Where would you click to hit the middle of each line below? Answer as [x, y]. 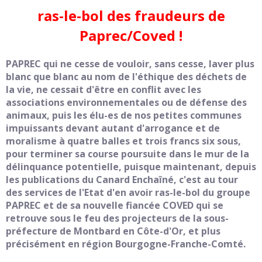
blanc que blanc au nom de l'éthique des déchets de [126, 77]
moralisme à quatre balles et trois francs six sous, [123, 141]
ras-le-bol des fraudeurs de [131, 15]
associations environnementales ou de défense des [126, 102]
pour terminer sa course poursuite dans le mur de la [127, 154]
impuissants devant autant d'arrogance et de [113, 128]
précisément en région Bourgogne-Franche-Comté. [126, 244]
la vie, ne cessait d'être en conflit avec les [104, 89]
